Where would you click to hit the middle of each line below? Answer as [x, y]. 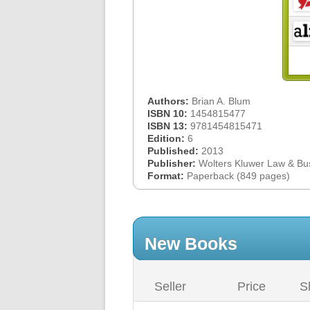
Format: [167, 176]
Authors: [170, 101]
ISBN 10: [169, 113]
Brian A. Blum [221, 101]
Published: [174, 151]
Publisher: [173, 163]
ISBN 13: [169, 126]
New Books [191, 244]
